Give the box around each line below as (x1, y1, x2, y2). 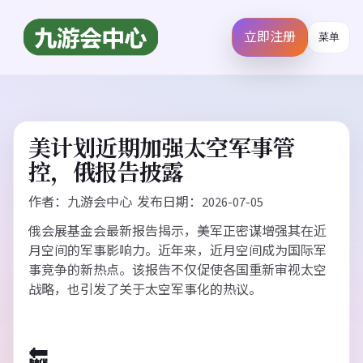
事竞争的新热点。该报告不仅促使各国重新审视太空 (28, 262, 327, 280)
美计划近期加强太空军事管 (28, 133, 295, 164)
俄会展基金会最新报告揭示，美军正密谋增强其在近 (28, 223, 327, 241)
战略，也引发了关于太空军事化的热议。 (28, 281, 262, 299)
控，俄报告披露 (28, 157, 184, 188)
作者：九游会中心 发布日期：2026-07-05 (28, 194, 263, 211)
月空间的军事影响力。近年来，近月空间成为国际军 (28, 242, 327, 260)
